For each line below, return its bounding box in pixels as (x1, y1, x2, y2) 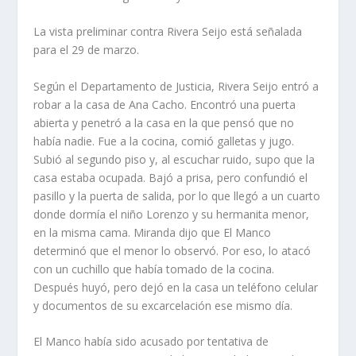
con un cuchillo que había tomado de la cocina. (33, 261, 275, 277)
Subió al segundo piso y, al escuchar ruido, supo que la (33, 151, 315, 167)
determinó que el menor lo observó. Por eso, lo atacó (33, 242, 311, 258)
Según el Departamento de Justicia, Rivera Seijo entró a (33, 78, 319, 94)
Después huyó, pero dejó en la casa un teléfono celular (33, 279, 319, 295)
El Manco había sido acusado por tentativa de (33, 334, 269, 350)
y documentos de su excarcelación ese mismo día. (33, 297, 293, 313)
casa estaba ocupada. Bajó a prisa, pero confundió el (33, 169, 308, 185)
